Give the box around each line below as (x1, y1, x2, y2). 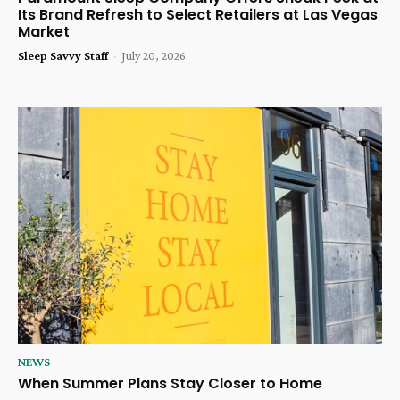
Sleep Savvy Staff (18, 48, 108, 63)
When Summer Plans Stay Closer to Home (18, 373, 322, 395)
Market (18, 21, 70, 43)
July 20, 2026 (121, 48, 186, 63)
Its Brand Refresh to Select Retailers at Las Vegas (18, 4, 378, 26)
